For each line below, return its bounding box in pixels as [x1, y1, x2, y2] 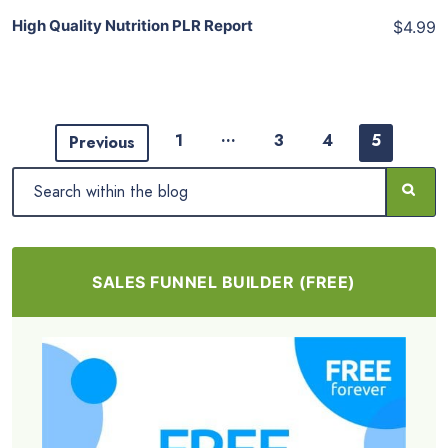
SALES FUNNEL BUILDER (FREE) [92, 272, 356, 292]
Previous [69, 131, 135, 154]
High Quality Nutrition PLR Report [12, 16, 253, 35]
